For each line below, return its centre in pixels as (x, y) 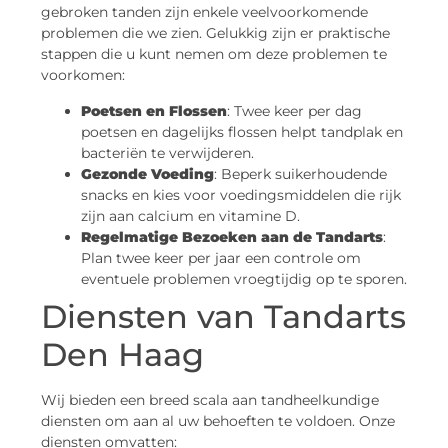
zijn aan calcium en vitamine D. (190, 215)
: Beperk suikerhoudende (300, 173)
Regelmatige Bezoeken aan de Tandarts (232, 236)
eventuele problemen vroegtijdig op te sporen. (244, 278)
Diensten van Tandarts (223, 316)
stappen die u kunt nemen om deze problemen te (214, 54)
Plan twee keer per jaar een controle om (221, 257)
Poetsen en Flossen (154, 110)
